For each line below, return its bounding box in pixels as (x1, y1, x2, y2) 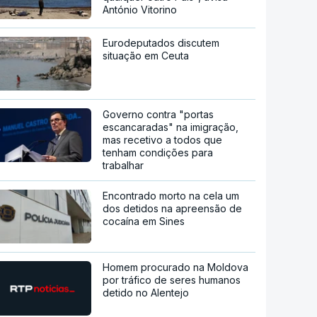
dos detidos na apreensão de (103, 202, 243, 214)
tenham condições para (103, 146, 214, 158)
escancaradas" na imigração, (103, 120, 239, 133)
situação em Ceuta (103, 49, 190, 62)
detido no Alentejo (103, 286, 190, 299)
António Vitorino (103, 3, 178, 16)
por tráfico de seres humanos (103, 273, 241, 286)
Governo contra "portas (103, 108, 214, 120)
